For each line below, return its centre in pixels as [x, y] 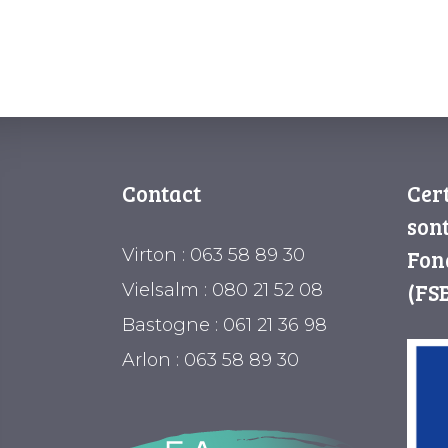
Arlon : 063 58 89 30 [210, 360]
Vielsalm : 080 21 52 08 [222, 290]
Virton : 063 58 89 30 [213, 255]
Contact [161, 193]
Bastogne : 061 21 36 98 [224, 325]
